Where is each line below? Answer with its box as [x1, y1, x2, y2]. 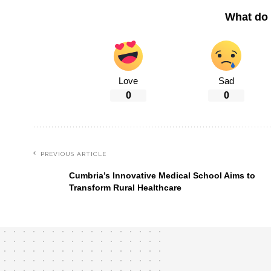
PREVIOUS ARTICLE [41, 151, 106, 157]
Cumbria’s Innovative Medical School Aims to [69, 171, 255, 180]
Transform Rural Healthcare [69, 183, 181, 192]
